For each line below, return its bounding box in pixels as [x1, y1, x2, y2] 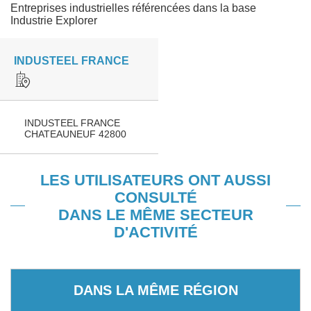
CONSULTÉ [114, 189, 197, 206]
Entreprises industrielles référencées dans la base [10, 2, 256, 14]
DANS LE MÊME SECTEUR [58, 206, 253, 224]
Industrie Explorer [10, 15, 97, 26]
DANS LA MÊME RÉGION [73, 282, 238, 298]
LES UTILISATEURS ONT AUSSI [40, 171, 271, 189]
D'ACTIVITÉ [113, 224, 198, 241]
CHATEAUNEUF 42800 [24, 128, 126, 140]
